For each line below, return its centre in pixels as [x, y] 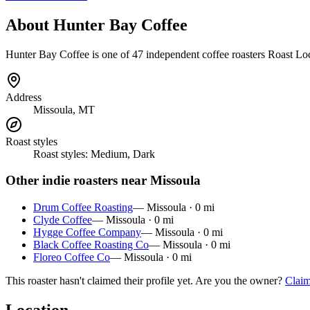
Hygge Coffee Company [87, 232]
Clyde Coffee [63, 220]
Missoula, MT [64, 109]
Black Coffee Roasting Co [91, 245]
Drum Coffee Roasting [83, 208]
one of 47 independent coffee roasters [183, 54]
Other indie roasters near [78, 181]
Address [24, 97]
